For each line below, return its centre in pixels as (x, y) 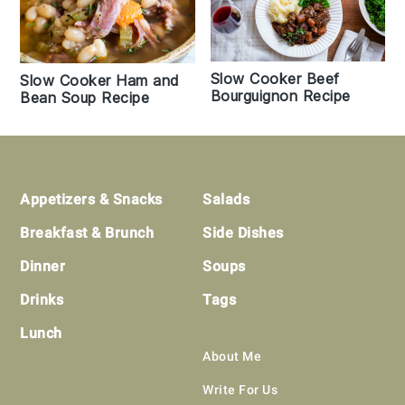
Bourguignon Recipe (280, 95)
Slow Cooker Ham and (100, 80)
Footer (56, 187)
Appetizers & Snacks (91, 199)
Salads (226, 199)
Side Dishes (243, 232)
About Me (232, 356)
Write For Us (240, 389)
